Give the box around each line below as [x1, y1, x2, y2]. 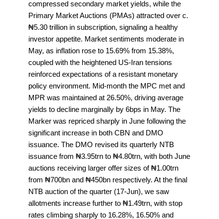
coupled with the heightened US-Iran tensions [28, 58, 172, 67]
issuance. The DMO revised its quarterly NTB [28, 140, 174, 149]
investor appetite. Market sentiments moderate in [28, 35, 184, 44]
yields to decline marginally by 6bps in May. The [28, 105, 180, 114]
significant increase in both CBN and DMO [28, 129, 163, 137]
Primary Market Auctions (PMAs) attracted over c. [28, 11, 188, 20]
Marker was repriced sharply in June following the [28, 117, 186, 126]
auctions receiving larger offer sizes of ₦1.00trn [28, 164, 178, 173]
